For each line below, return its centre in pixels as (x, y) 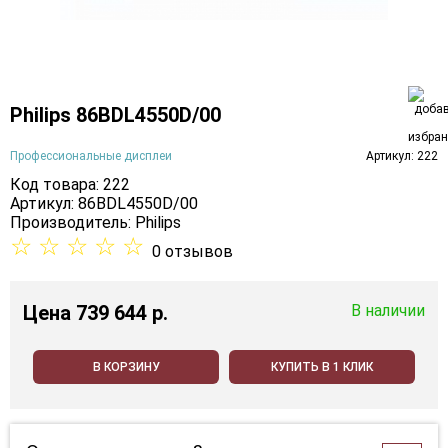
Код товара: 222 (70, 185)
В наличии (388, 311)
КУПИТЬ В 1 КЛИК (322, 367)
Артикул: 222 (402, 155)
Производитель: (72, 223)
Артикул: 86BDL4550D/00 (104, 204)
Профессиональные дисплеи (91, 155)
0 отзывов (192, 252)
